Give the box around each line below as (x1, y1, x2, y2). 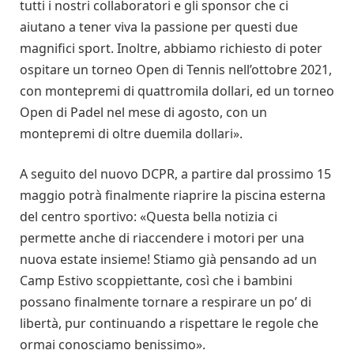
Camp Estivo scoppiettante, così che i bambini (20, 272, 292, 290)
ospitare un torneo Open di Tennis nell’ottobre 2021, (20, 60, 332, 78)
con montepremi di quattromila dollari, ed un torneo (20, 81, 334, 100)
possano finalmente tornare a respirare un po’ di (20, 293, 311, 311)
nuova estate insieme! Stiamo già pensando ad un (20, 250, 317, 269)
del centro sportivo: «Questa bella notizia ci (20, 208, 277, 226)
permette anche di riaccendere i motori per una (20, 229, 304, 247)
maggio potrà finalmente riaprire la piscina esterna (20, 186, 326, 205)
